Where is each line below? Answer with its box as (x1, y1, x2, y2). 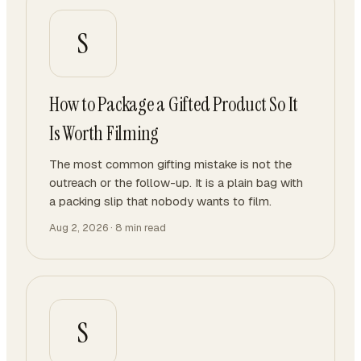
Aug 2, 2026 (49, 221, 108, 234)
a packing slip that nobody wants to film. (49, 193, 272, 209)
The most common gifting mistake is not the (49, 156, 292, 172)
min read (122, 221, 166, 234)
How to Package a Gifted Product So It (49, 92, 299, 117)
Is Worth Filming (49, 121, 160, 146)
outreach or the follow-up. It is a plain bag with (49, 175, 303, 190)
